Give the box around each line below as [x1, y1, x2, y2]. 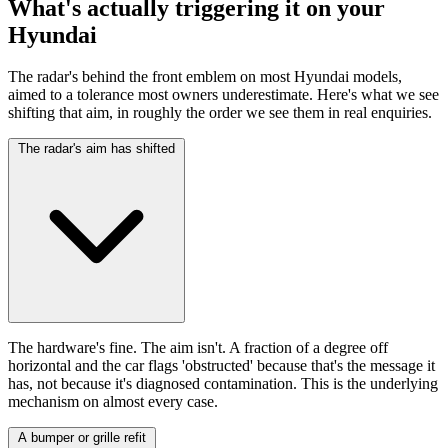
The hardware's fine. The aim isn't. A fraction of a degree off [8, 339, 388, 357]
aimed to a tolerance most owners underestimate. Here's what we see [8, 86, 439, 104]
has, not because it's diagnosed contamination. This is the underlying [8, 375, 438, 393]
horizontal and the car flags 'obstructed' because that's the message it [8, 357, 435, 375]
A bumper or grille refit [18, 430, 146, 446]
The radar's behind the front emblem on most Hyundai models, [8, 68, 402, 86]
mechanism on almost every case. [8, 393, 218, 411]
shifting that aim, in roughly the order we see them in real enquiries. [8, 104, 432, 122]
